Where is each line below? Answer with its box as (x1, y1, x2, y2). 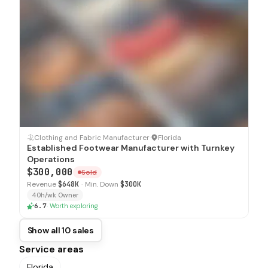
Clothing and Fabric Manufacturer (34, 132, 150, 142)
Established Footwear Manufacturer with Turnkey (27, 142, 234, 153)
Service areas (19, 242, 84, 255)
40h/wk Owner (32, 190, 78, 199)
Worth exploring (50, 201, 98, 210)
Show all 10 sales (27, 224, 95, 236)
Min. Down (85, 179, 118, 189)
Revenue (27, 179, 56, 189)
